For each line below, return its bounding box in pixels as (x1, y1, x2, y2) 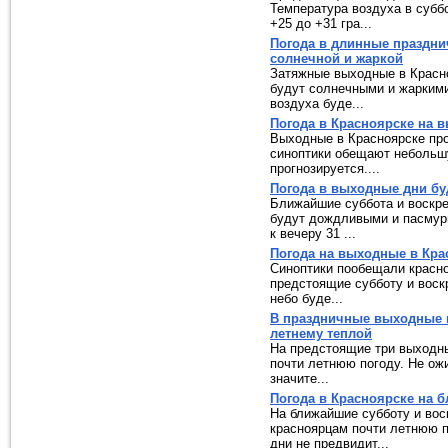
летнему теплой (270, 326, 372, 341)
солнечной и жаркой (270, 51, 403, 66)
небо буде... (270, 291, 343, 306)
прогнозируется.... (270, 161, 380, 176)
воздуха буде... (270, 96, 364, 111)
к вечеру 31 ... (270, 226, 356, 241)
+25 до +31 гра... (270, 16, 372, 31)
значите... (270, 371, 329, 386)
